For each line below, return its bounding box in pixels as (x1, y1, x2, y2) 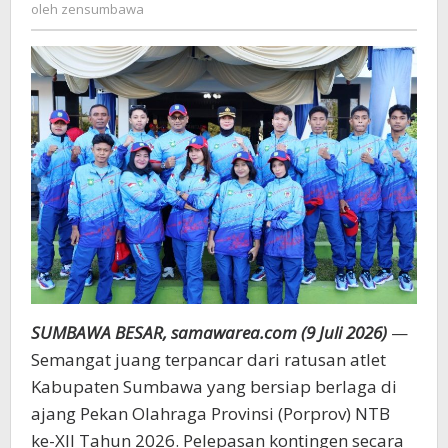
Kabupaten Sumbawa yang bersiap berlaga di (31, 374, 397, 398)
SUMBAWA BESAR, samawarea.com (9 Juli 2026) (31, 320, 387, 344)
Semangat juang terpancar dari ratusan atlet (31, 347, 386, 371)
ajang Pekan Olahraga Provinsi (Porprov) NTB (31, 401, 390, 425)
